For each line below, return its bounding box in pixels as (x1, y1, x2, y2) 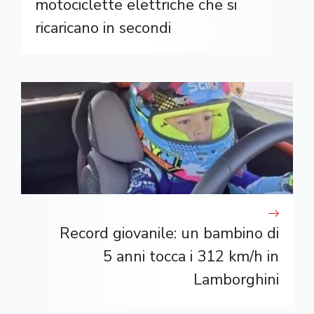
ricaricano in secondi (35, 17, 171, 39)
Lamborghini (193, 268, 279, 290)
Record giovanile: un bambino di (60, 222, 279, 244)
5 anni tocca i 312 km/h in (103, 245, 279, 267)
